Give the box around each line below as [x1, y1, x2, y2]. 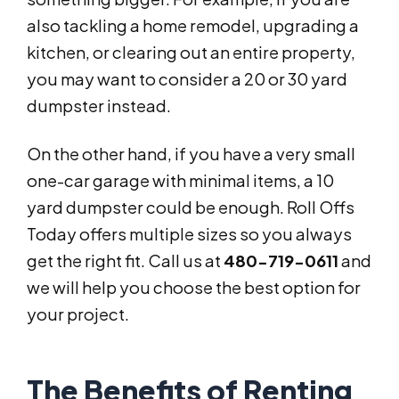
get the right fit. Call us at [27, 250, 224, 272]
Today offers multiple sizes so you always [27, 224, 352, 245]
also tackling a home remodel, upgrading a [27, 15, 359, 37]
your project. [27, 304, 129, 325]
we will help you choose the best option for [27, 277, 361, 298]
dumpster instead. [27, 95, 171, 117]
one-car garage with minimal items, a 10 [27, 170, 334, 191]
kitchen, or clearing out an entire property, [27, 42, 355, 63]
